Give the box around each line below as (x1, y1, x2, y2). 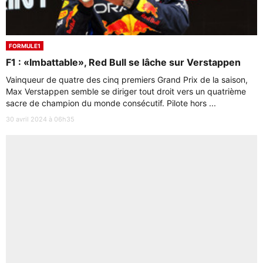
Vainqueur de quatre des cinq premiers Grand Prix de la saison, (6, 75, 248, 85)
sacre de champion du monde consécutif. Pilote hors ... (6, 98, 216, 108)
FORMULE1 (9, 42, 41, 49)
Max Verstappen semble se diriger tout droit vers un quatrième (6, 86, 246, 96)
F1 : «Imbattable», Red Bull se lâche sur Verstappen (6, 56, 241, 68)
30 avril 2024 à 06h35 (6, 115, 75, 123)
